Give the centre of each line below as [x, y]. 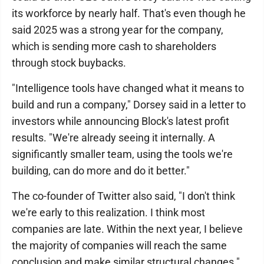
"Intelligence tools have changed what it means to [128, 88]
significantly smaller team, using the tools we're [122, 154]
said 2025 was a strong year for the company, [118, 30]
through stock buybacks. [69, 63]
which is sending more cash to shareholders [114, 46]
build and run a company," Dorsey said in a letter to [129, 105]
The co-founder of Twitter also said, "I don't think [123, 196]
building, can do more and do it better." [101, 171]
